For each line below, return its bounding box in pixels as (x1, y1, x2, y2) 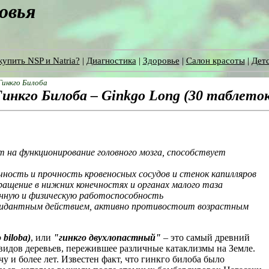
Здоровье (142, 56, 180, 65)
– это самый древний (161, 232, 250, 243)
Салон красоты (186, 56, 245, 65)
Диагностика (86, 56, 136, 65)
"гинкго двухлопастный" (53, 232, 161, 243)
